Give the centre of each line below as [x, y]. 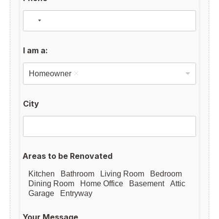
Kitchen [42, 173]
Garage [41, 193]
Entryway [76, 193]
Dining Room [51, 183]
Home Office [102, 183]
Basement [147, 183]
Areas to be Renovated [67, 156]
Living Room [122, 173]
